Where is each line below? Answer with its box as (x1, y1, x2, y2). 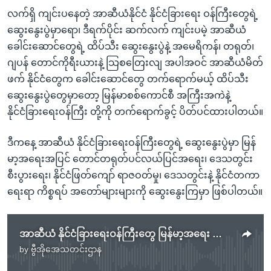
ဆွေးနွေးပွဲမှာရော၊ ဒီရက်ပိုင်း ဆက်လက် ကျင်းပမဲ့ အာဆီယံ (7, 24, 246, 35)
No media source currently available (63, 252, 218, 262)
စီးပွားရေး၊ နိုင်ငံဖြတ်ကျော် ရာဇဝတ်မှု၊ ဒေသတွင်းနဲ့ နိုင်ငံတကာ (7, 169, 260, 180)
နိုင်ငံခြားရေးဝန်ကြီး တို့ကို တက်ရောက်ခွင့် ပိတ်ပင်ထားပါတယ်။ (7, 106, 263, 117)
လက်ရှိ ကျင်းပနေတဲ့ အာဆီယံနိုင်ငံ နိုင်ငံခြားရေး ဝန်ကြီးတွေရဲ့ (7, 8, 258, 19)
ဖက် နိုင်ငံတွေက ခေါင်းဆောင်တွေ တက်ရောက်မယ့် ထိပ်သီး (7, 73, 249, 84)
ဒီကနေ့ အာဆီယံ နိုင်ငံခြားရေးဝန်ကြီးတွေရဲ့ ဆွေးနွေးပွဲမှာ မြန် (7, 137, 256, 148)
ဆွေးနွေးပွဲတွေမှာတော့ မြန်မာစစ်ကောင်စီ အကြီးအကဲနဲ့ (7, 90, 230, 100)
